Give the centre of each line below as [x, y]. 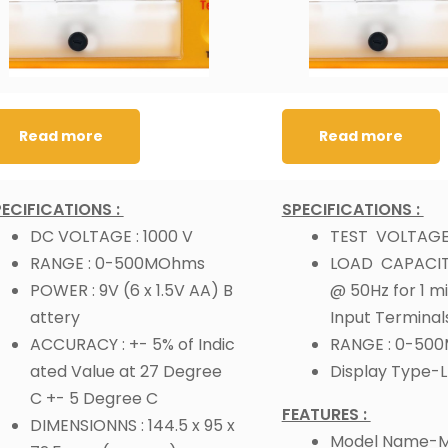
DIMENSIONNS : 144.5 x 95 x [132, 425]
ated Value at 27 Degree [125, 371]
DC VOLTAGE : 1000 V [111, 236]
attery [54, 317]
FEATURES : [326, 414]
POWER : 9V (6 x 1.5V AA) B [131, 290]
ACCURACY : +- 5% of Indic [132, 344]
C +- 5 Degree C [93, 398]
